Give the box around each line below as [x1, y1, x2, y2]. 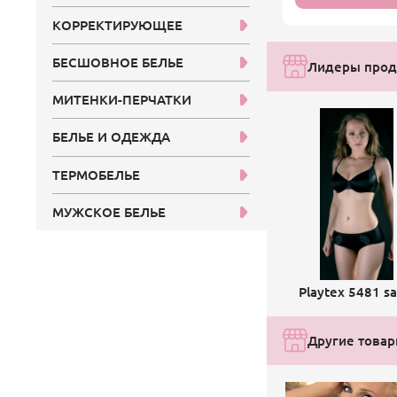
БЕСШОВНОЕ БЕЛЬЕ [52, 53, 184, 72]
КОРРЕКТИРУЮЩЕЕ [52, 16, 183, 35]
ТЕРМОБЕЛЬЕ [52, 165, 141, 183]
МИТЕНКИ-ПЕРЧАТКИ [52, 90, 192, 109]
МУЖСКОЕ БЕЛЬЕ [52, 202, 167, 221]
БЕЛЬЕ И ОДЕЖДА [52, 128, 171, 146]
